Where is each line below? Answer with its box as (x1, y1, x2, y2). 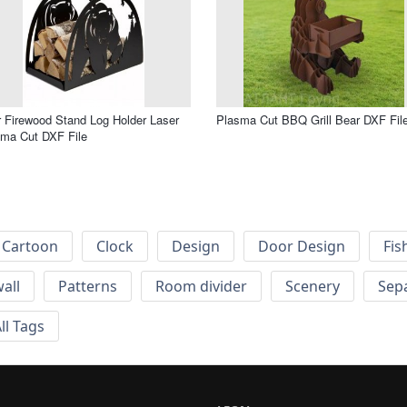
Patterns (58, 276, 117, 297)
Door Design (258, 236, 345, 257)
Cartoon (2, 236, 58, 257)
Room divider (155, 276, 247, 297)
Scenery (285, 276, 340, 297)
